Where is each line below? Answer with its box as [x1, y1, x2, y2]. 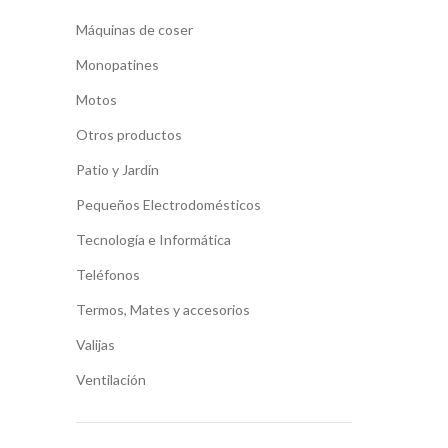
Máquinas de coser [76, 21, 193, 38]
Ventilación [76, 371, 146, 388]
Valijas [76, 336, 115, 353]
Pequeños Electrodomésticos [76, 196, 261, 213]
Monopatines [76, 56, 159, 73]
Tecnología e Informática [76, 231, 231, 248]
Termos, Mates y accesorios [76, 301, 250, 318]
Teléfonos [76, 266, 140, 283]
